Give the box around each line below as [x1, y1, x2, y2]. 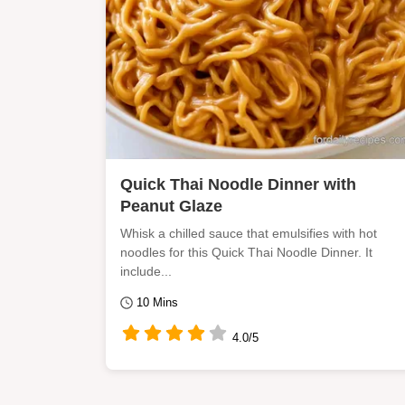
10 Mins [137, 296, 178, 310]
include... [120, 263, 172, 278]
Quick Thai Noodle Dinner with [120, 174, 356, 193]
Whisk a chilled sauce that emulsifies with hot [120, 225, 377, 240]
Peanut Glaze [120, 196, 222, 215]
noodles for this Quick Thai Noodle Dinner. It [120, 244, 372, 259]
